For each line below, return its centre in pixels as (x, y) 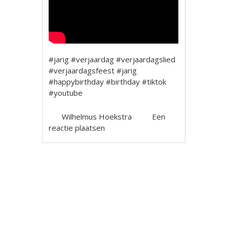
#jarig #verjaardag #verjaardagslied (112, 59)
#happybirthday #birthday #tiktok (108, 82)
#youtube (66, 93)
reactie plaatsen (77, 128)
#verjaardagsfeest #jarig (93, 70)
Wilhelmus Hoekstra (97, 117)
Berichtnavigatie (89, 174)
